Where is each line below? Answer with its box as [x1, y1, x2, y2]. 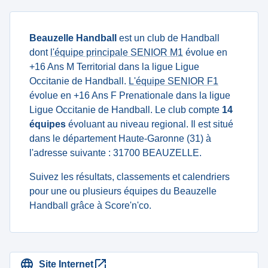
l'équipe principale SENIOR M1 [50, 47, 183, 57]
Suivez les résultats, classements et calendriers [29, 172, 230, 182]
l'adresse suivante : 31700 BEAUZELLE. [29, 148, 202, 158]
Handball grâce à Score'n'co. [29, 200, 151, 211]
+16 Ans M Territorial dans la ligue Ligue [29, 62, 199, 72]
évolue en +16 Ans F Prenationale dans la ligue [29, 90, 230, 100]
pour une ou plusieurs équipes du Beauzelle [29, 186, 217, 196]
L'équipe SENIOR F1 [129, 76, 218, 86]
